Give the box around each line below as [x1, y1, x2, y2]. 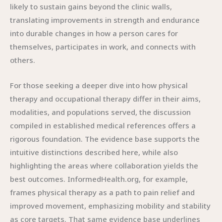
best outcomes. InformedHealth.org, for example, [10, 174, 188, 184]
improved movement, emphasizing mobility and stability [10, 201, 211, 211]
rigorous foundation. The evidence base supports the [10, 134, 200, 144]
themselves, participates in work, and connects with [10, 42, 196, 52]
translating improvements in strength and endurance [10, 15, 200, 25]
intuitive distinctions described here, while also [10, 147, 178, 157]
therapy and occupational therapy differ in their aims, [10, 94, 201, 104]
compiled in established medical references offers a [10, 120, 196, 130]
